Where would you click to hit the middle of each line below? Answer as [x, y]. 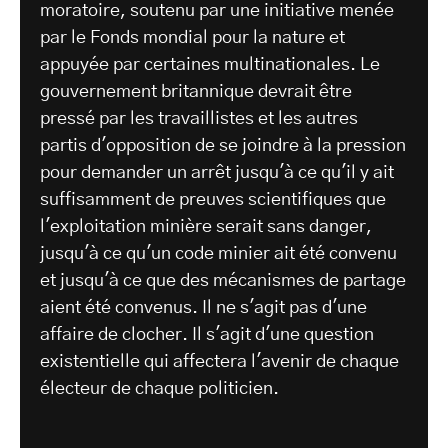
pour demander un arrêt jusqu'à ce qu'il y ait [217, 173]
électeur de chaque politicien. [159, 389]
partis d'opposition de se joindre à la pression [223, 146]
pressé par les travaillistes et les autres [199, 119]
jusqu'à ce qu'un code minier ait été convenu [218, 254]
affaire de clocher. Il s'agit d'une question [207, 335]
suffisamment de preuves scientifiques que [213, 200]
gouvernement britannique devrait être [196, 92]
